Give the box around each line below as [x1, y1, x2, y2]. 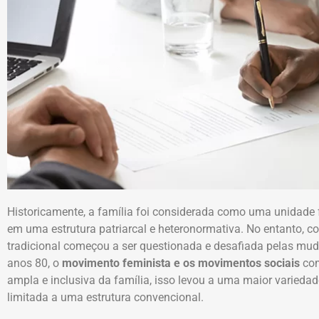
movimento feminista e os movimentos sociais [59, 256, 300, 271]
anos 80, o [7, 256, 59, 271]
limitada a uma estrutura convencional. [7, 291, 204, 305]
